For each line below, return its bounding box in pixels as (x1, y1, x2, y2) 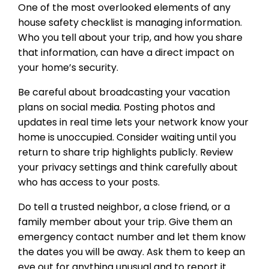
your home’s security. (18, 61, 118, 75)
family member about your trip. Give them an (18, 215, 232, 229)
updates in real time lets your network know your (18, 115, 249, 130)
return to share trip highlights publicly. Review (18, 145, 233, 160)
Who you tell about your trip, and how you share (18, 31, 243, 45)
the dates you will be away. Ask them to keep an (18, 245, 245, 259)
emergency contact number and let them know (18, 230, 246, 244)
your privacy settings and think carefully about (18, 160, 238, 175)
